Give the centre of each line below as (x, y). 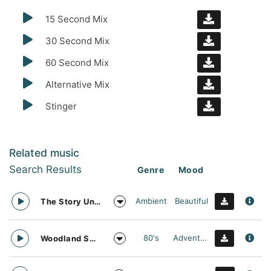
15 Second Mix (76, 19)
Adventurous (204, 238)
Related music (44, 152)
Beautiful (191, 201)
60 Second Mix (77, 63)
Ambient (152, 201)
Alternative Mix (77, 84)
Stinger (61, 106)
